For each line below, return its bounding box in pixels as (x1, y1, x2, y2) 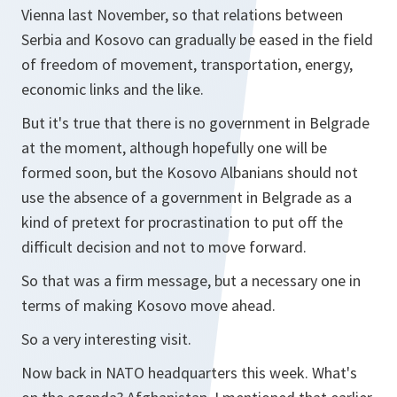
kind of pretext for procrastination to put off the (21, 212, 343, 232)
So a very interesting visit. (21, 329, 191, 349)
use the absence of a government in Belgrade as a (21, 187, 352, 207)
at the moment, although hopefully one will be (21, 137, 327, 158)
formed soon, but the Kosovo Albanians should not (21, 162, 358, 183)
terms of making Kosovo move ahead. (21, 295, 276, 315)
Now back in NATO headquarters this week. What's (21, 362, 357, 383)
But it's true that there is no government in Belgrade (21, 113, 370, 133)
